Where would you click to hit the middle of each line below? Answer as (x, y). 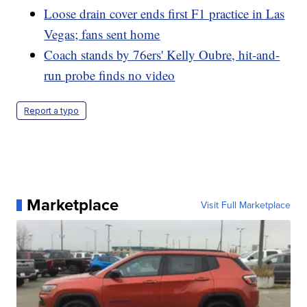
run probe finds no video (110, 75)
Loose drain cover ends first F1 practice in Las (164, 14)
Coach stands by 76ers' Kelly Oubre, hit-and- (162, 55)
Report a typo (52, 111)
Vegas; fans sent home (102, 34)
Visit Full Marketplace (245, 205)
